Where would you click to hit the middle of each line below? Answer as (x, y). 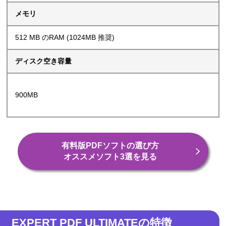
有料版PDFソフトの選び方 (110, 146)
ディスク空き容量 (44, 61)
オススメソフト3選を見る (110, 157)
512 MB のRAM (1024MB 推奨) (65, 38)
